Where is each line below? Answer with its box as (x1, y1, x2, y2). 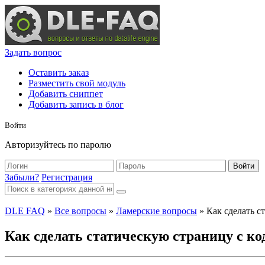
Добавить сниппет (28, 89, 103, 99)
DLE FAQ (5, 206, 45, 216)
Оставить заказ (28, 67, 89, 77)
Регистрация (41, 172, 92, 182)
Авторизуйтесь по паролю (5, 140, 111, 150)
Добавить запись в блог (28, 99, 124, 109)
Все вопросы (54, 206, 106, 216)
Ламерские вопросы (116, 206, 197, 216)
